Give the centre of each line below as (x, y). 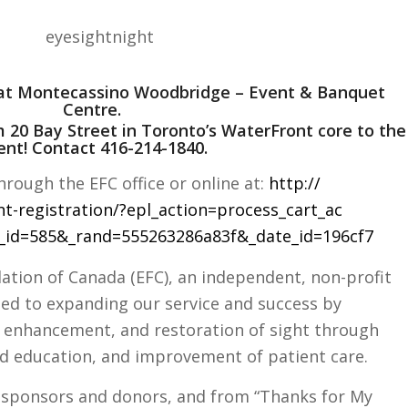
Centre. (92, 110)
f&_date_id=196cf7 (302, 236)
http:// (295, 184)
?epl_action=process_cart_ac (231, 210)
